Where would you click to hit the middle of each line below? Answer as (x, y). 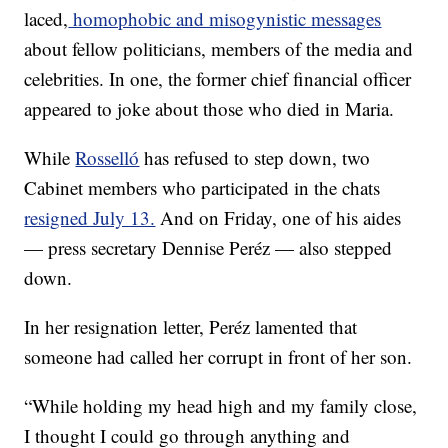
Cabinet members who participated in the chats (202, 187)
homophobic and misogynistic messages (225, 18)
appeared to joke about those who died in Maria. (209, 108)
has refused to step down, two (255, 157)
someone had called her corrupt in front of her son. (218, 356)
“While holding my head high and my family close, (221, 405)
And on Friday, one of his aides (278, 217)
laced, (46, 18)
